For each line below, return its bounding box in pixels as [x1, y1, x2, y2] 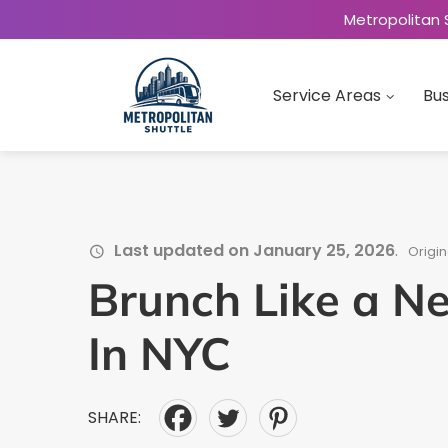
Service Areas [273, 83, 381, 107]
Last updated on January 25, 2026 [114, 239, 395, 262]
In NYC [88, 325, 231, 381]
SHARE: [88, 405, 141, 429]
